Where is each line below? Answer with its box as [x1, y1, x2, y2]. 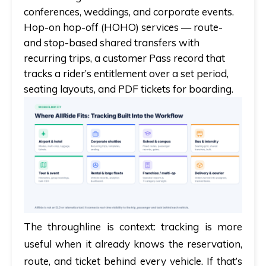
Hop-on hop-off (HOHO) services [24, 20, 179, 33]
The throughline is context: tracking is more [24, 220, 242, 233]
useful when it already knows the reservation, [24, 237, 242, 251]
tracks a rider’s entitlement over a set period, [24, 66, 229, 80]
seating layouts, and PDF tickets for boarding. [24, 82, 233, 95]
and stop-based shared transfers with [24, 36, 199, 49]
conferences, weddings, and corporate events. [24, 5, 234, 18]
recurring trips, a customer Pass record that [24, 51, 225, 64]
